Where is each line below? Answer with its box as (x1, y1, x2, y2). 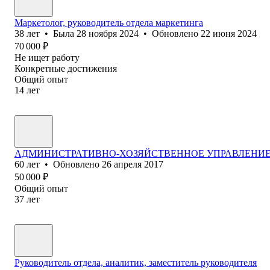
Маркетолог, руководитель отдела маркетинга (14, 17, 203, 28)
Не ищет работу (14, 52, 80, 63)
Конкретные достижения (14, 63, 117, 74)
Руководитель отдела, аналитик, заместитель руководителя (14, 257, 257, 268)
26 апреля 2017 (102, 159, 163, 169)
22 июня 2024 (201, 28, 257, 39)
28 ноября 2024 (77, 28, 139, 39)
